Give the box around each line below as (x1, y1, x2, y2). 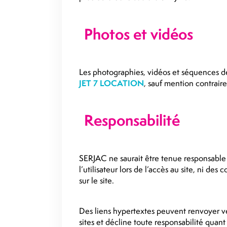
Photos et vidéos (84, 24, 193, 45)
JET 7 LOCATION (79, 78, 144, 89)
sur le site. (79, 175, 114, 186)
